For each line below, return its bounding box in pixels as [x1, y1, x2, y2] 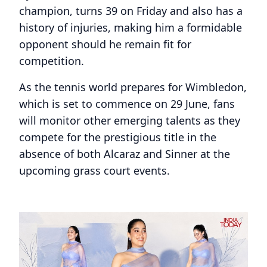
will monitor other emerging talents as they [19, 113, 240, 128]
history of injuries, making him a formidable [19, 20, 242, 35]
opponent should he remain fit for [19, 37, 191, 51]
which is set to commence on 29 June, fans [19, 97, 235, 111]
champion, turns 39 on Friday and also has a [19, 4, 243, 18]
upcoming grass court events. [19, 163, 170, 178]
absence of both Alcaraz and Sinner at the [19, 147, 230, 161]
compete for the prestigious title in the [19, 130, 216, 144]
